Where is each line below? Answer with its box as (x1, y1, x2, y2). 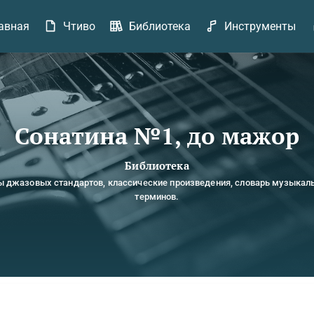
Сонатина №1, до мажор (15, 119, 299, 151)
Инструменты (224, 19, 296, 33)
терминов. (135, 191, 179, 203)
